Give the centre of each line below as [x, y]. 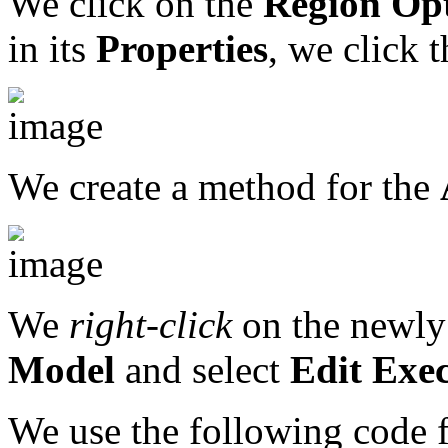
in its [52, 49]
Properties [182, 49]
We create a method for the [224, 187]
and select [202, 370]
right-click [150, 325]
